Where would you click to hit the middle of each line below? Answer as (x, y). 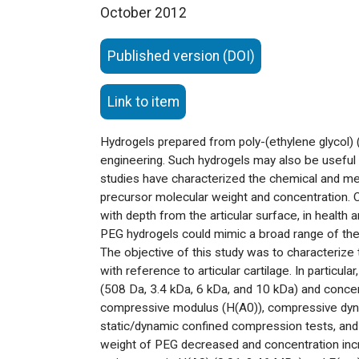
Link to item (143, 101)
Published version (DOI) (181, 56)
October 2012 (143, 13)
